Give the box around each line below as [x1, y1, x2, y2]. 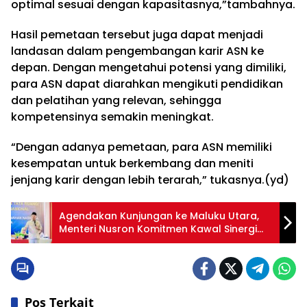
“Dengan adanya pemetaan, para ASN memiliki [11, 139, 272, 156]
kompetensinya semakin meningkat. [11, 109, 214, 125]
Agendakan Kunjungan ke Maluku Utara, [59, 209, 259, 223]
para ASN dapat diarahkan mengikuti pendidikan [11, 76, 283, 93]
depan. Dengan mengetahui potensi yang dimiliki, [11, 60, 286, 76]
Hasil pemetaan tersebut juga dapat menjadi [11, 27, 263, 43]
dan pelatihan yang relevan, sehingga [11, 93, 221, 109]
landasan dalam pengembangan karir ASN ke [11, 43, 264, 60]
